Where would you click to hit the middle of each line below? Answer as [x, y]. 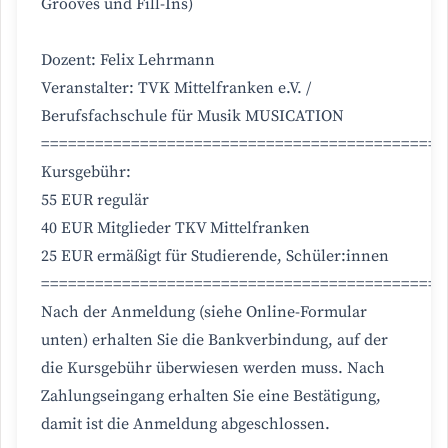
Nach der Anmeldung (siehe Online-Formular [204, 312]
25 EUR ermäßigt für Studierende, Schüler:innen [215, 256]
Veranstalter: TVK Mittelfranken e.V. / [176, 88]
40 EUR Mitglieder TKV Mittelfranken [175, 228]
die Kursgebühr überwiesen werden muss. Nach [213, 368]
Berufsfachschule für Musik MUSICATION [192, 116]
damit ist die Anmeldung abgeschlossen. [185, 424]
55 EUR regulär [95, 200]
